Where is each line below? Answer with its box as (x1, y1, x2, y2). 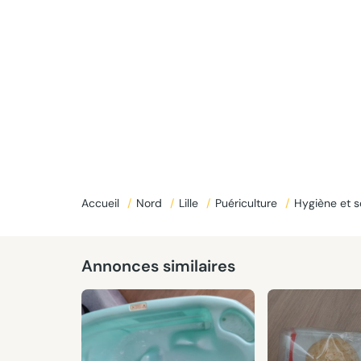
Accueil (81, 196, 122, 210)
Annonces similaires (81, 255, 235, 276)
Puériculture (214, 196, 280, 210)
